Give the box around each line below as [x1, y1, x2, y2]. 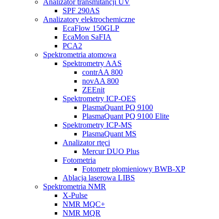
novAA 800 [82, 76, 119, 85]
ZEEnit [82, 85, 105, 94]
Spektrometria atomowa [43, 50, 116, 59]
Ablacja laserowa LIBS [63, 173, 135, 182]
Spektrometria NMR [43, 182, 106, 191]
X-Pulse [63, 191, 88, 199]
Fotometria [63, 155, 96, 164]
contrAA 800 [82, 67, 123, 76]
